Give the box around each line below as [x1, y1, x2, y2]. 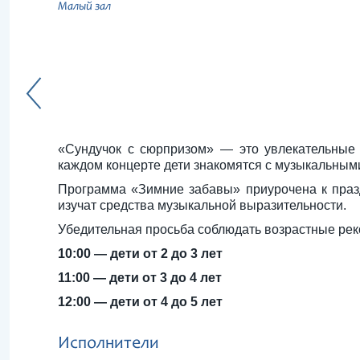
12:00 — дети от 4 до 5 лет [58, 295, 223, 309]
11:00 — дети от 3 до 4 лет [58, 271, 222, 284]
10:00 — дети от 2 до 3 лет [58, 247, 223, 260]
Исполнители [58, 335, 159, 353]
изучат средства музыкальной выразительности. [58, 198, 350, 212]
